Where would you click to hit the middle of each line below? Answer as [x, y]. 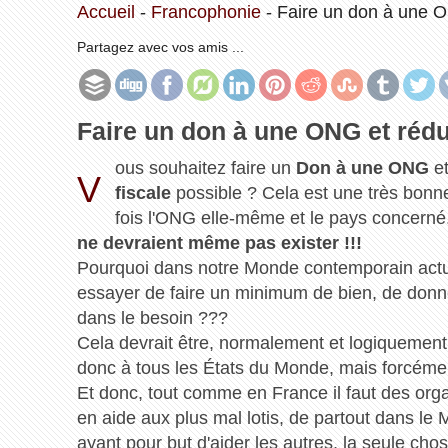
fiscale [143, 192]
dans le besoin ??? [152, 317]
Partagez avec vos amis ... [160, 47]
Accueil [105, 12]
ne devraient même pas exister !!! [219, 242]
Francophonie [205, 12]
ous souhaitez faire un [205, 167]
